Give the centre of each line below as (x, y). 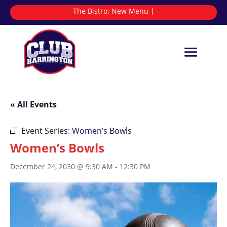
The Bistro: (108, 11)
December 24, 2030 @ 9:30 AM (62, 167)
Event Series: (47, 131)
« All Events (33, 105)
